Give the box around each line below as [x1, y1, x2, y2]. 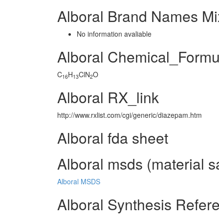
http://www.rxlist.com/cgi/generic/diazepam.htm [57, 110, 202, 120]
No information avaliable [77, 29, 152, 39]
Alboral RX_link [57, 87, 159, 108]
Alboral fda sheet [57, 127, 168, 148]
